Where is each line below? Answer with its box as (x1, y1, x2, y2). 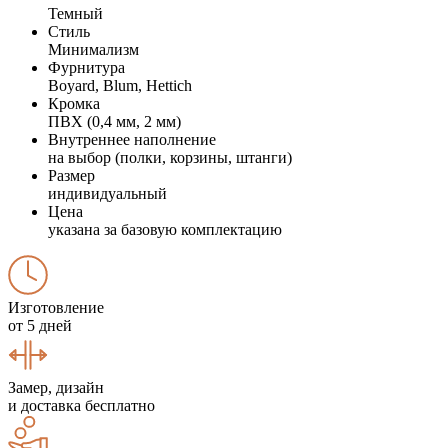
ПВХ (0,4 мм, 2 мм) (48, 112, 181, 130)
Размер (48, 166, 95, 184)
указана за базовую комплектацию (48, 220, 282, 238)
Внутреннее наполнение (48, 130, 216, 148)
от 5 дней (8, 316, 72, 334)
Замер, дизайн (8, 378, 104, 396)
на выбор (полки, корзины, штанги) (48, 148, 292, 166)
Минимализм (48, 40, 139, 58)
